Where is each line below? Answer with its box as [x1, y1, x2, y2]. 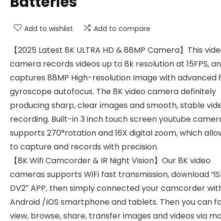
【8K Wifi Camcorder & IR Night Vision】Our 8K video [10, 155, 211, 166]
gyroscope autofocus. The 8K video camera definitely [10, 86, 216, 97]
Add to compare [94, 24, 150, 34]
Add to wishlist [24, 24, 73, 34]
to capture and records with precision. [10, 141, 158, 152]
